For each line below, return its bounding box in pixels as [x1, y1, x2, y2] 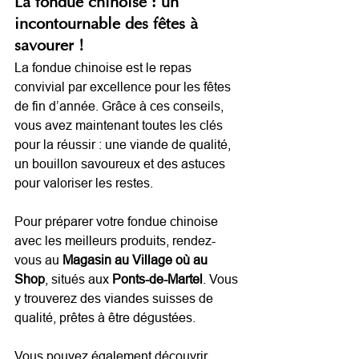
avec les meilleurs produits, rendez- [14, 232, 216, 248]
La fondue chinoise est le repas [14, 59, 195, 75]
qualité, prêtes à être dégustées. [14, 309, 196, 325]
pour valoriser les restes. [14, 175, 153, 190]
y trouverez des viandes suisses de [14, 290, 216, 305]
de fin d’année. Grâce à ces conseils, [14, 98, 227, 113]
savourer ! [14, 38, 84, 54]
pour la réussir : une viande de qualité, [14, 136, 234, 151]
